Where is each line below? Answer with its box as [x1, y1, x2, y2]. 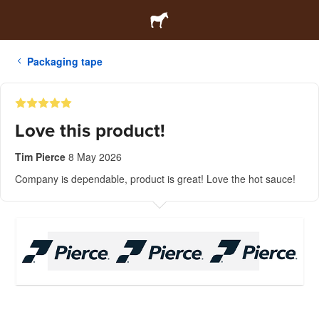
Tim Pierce [15, 150, 66, 164]
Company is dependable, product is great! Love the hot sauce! [15, 172, 296, 186]
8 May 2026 [68, 150, 122, 164]
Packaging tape [27, 54, 103, 68]
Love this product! [15, 120, 165, 142]
